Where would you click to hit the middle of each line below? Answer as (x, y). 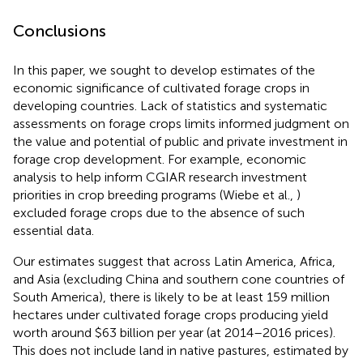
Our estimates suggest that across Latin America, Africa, (174, 261)
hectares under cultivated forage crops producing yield (171, 314)
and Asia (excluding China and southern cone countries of (179, 279)
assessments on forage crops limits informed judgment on (181, 123)
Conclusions (60, 30)
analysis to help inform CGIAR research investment (160, 177)
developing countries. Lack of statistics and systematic (170, 105)
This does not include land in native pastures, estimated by (181, 350)
